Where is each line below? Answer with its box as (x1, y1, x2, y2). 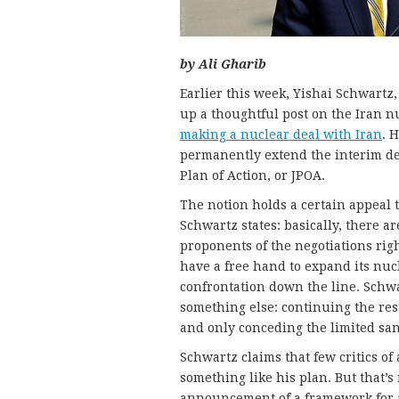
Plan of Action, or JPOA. (180, 167, 325, 183)
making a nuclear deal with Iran (180, 126, 382, 142)
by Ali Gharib (180, 56, 266, 71)
